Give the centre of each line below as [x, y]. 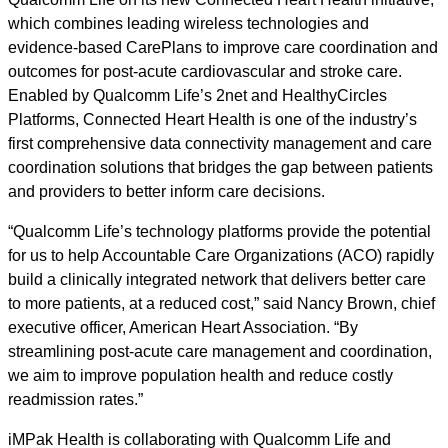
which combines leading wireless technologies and [188, 23]
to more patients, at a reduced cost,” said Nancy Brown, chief [221, 303]
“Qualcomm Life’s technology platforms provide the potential [219, 231]
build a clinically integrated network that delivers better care [217, 279]
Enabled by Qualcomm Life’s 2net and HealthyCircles [197, 95]
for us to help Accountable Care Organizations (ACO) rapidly [221, 255]
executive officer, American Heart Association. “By [183, 327]
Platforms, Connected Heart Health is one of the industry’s [212, 119]
